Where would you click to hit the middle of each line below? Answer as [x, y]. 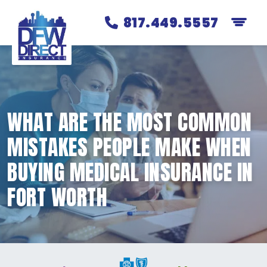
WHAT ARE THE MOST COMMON [129, 122]
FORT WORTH [57, 197]
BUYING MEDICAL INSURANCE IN [130, 172]
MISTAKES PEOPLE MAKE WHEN [129, 147]
